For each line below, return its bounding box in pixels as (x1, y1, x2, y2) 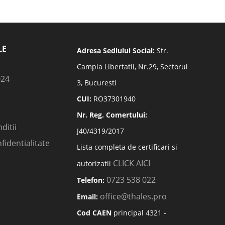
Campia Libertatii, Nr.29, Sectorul (76, 62, 188, 71)
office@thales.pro (99, 191, 167, 202)
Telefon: (76, 175, 104, 185)
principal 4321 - (111, 208, 166, 217)
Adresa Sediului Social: (76, 46, 155, 55)
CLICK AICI (113, 158, 150, 169)
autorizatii (76, 159, 113, 168)
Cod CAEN (76, 208, 111, 217)
